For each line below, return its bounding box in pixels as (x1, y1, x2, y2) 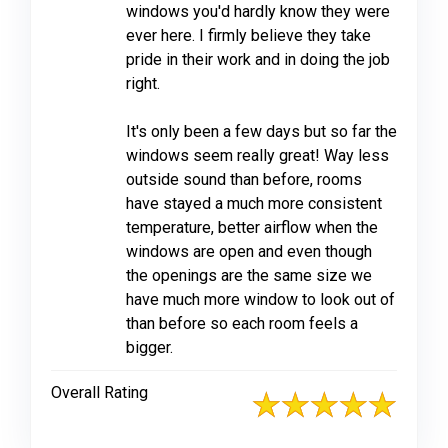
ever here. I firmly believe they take (126, 26, 371, 45)
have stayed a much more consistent (126, 194, 382, 213)
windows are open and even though (126, 242, 372, 261)
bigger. (126, 338, 173, 357)
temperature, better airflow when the (126, 218, 378, 237)
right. (126, 74, 160, 93)
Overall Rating (51, 383, 148, 402)
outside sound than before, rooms (126, 170, 362, 189)
